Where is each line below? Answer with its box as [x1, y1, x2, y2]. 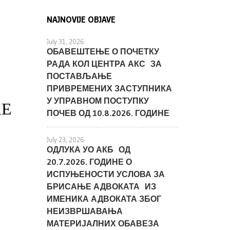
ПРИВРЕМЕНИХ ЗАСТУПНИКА [47, 83, 172, 93]
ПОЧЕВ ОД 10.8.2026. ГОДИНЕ [47, 107, 169, 118]
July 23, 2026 [47, 135, 84, 144]
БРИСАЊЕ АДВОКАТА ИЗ [47, 181, 156, 191]
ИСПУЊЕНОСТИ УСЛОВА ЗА [47, 168, 165, 179]
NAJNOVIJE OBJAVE [47, 13, 116, 25]
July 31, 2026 [47, 37, 84, 46]
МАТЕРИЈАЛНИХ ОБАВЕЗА [47, 218, 159, 228]
